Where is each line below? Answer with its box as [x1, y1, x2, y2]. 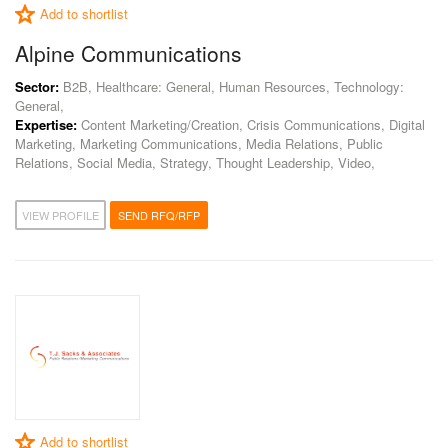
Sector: [15, 77, 59, 96]
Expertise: [15, 115, 77, 134]
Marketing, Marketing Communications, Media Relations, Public [15, 134, 383, 153]
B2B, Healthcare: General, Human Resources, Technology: [59, 77, 404, 96]
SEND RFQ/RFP [118, 207, 200, 223]
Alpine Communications [15, 38, 242, 68]
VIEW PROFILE [22, 207, 99, 223]
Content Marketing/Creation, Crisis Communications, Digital [77, 115, 425, 134]
